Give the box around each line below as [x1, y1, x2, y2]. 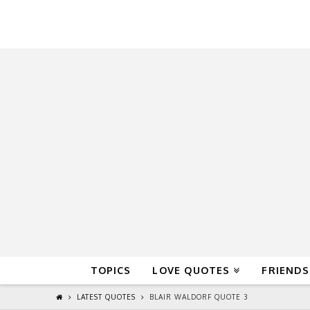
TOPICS [90, 264, 131, 276]
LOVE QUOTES [152, 264, 230, 276]
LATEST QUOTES [76, 293, 136, 302]
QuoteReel [55, 3, 236, 45]
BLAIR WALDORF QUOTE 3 [149, 293, 248, 302]
